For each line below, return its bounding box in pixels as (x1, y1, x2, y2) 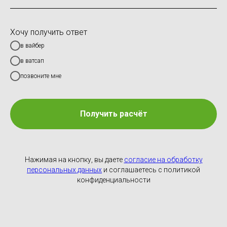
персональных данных (27, 165, 102, 174)
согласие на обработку (124, 155, 203, 164)
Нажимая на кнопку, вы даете (24, 155, 124, 164)
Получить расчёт (80, 109, 147, 119)
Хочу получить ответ (10, 27, 87, 37)
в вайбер (20, 42, 45, 50)
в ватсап (20, 57, 44, 65)
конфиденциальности (77, 175, 150, 184)
